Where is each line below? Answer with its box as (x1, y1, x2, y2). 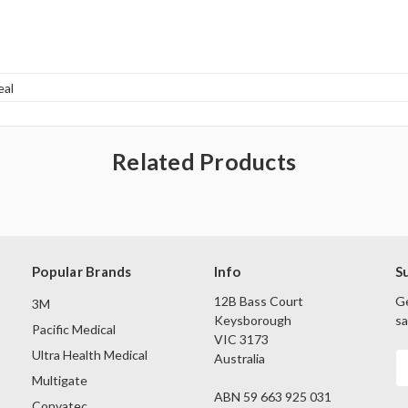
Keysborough (213, 312, 291, 329)
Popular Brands (32, 263, 132, 280)
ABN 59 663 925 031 (213, 389, 331, 405)
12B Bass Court (213, 293, 303, 310)
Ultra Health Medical (32, 347, 148, 363)
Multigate (32, 372, 87, 389)
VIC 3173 (213, 331, 269, 348)
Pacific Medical (32, 321, 116, 338)
